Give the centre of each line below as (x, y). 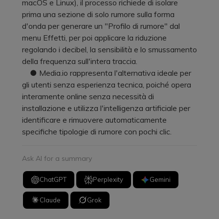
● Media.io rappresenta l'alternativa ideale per (107, 73)
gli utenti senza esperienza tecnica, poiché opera (107, 84)
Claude (50, 200)
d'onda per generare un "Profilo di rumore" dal (101, 26)
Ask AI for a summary (57, 158)
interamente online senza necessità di (88, 96)
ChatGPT (53, 180)
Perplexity (108, 180)
